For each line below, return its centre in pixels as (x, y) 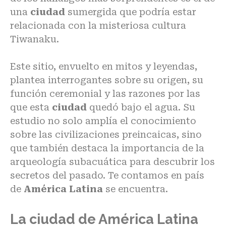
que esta (30, 107)
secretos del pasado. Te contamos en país (107, 175)
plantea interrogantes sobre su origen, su (107, 80)
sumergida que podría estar (131, 12)
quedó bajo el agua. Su (141, 107)
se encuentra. (135, 189)
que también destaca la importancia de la (107, 148)
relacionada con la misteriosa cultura (98, 25)
